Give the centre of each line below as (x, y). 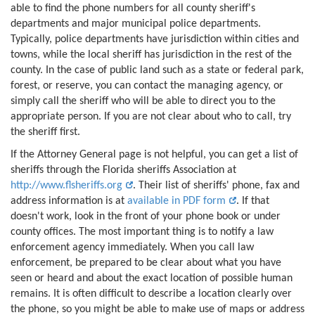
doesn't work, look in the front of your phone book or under (146, 216)
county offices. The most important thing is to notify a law (142, 232)
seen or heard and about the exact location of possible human (152, 278)
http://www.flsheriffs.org (66, 185)
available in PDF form (176, 201)
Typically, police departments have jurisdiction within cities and (155, 39)
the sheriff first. (45, 132)
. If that (252, 201)
